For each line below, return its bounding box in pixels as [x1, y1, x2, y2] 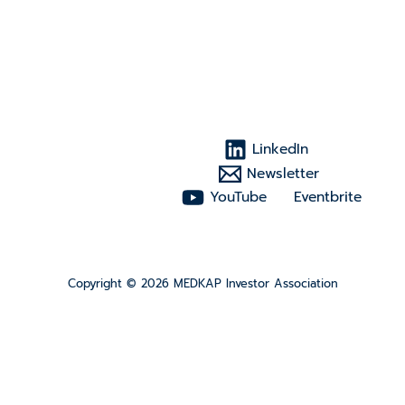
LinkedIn [252, 138, 309, 161]
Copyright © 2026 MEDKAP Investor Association [67, 275, 338, 293]
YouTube [209, 186, 267, 209]
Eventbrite [294, 186, 363, 209]
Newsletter [247, 162, 320, 184]
